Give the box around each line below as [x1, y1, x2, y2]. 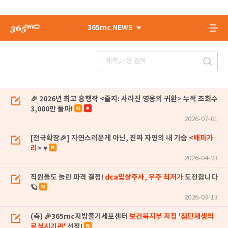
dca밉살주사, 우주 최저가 [105, 173, 183, 182]
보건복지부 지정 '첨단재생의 [129, 212, 214, 221]
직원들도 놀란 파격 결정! [31, 173, 105, 182]
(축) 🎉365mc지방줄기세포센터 [44, 212, 129, 221]
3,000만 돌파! [31, 105, 73, 113]
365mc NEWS [87, 23, 133, 32]
